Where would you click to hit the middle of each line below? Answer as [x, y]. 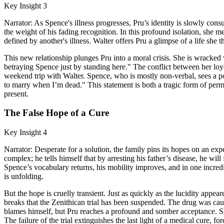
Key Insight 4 [25, 132]
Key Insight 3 [25, 5]
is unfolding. [24, 176]
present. [16, 93]
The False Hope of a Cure [56, 113]
